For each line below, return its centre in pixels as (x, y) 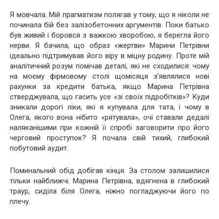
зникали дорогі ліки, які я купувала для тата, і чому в (109, 107)
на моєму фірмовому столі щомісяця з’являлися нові (109, 76)
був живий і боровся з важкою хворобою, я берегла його (109, 35)
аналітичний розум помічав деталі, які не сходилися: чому (109, 66)
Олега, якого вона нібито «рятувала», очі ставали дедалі (109, 117)
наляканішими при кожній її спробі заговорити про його (109, 127)
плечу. (20, 201)
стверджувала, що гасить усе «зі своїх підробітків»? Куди (109, 97)
